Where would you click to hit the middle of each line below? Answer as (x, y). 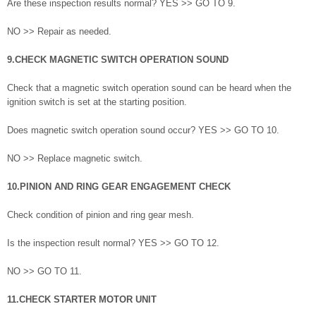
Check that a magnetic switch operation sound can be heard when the (149, 88)
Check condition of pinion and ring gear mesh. (101, 215)
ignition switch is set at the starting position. (97, 102)
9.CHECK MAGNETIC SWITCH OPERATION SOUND (118, 60)
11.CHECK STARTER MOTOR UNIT (82, 300)
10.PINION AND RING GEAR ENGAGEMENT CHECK (119, 187)
